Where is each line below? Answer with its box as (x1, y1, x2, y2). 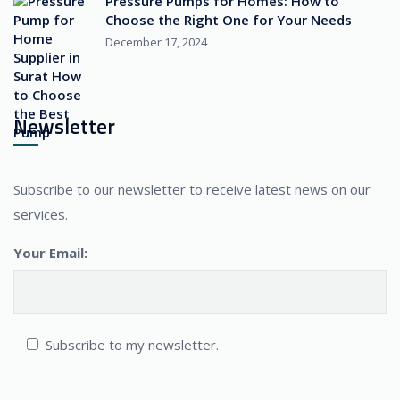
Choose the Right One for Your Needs (105, 11, 352, 29)
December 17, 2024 (105, 34, 207, 51)
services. (13, 205, 68, 224)
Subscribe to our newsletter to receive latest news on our (13, 180, 371, 199)
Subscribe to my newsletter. (46, 336, 220, 354)
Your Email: (13, 244, 87, 262)
